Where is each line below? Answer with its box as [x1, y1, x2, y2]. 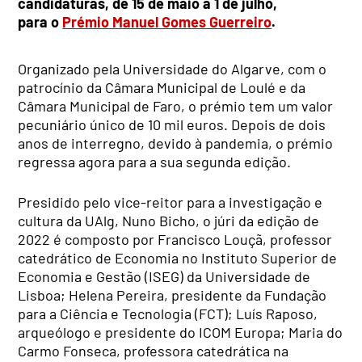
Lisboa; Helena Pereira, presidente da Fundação [18, 285, 327, 304]
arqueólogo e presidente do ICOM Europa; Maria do [18, 322, 343, 341]
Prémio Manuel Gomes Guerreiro [62, 12, 272, 31]
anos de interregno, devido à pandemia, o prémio [18, 133, 334, 152]
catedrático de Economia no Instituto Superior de [18, 248, 338, 267]
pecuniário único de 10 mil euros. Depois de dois [18, 115, 326, 133]
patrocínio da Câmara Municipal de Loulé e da [18, 78, 306, 96]
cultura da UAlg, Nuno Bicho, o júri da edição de [18, 211, 320, 229]
